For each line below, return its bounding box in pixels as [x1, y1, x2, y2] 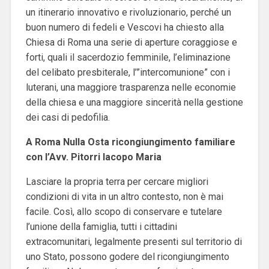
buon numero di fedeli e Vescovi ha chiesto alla [25, 21, 224, 33]
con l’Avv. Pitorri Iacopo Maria [25, 151, 162, 163]
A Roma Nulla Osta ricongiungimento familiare [25, 136, 235, 148]
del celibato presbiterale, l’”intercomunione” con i [25, 66, 230, 78]
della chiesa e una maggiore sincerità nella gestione [25, 96, 243, 108]
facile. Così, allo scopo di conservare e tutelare [25, 205, 222, 217]
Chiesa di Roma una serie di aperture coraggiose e [25, 36, 237, 48]
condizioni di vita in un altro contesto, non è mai [25, 190, 223, 202]
